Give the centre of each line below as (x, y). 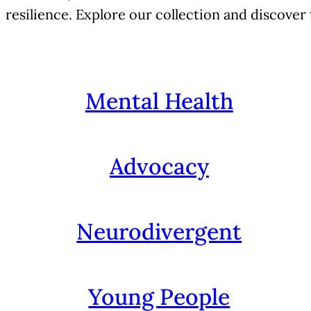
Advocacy (159, 166)
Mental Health (159, 101)
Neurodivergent (159, 231)
